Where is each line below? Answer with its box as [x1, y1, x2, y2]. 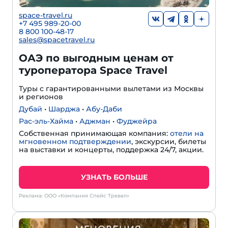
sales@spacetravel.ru [19, 35, 95, 45]
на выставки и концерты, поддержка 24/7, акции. [19, 145, 204, 155]
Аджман [79, 117, 110, 126]
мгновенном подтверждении [19, 137, 131, 147]
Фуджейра [117, 117, 157, 126]
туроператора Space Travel [19, 64, 167, 77]
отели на [170, 129, 204, 138]
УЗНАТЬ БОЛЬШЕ [80, 173, 148, 182]
